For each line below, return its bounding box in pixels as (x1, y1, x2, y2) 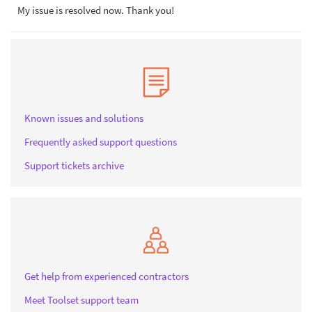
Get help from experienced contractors (24, 270, 189, 283)
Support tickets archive (24, 159, 124, 172)
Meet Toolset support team (24, 293, 139, 306)
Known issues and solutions (24, 111, 143, 125)
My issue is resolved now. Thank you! (17, 3, 174, 17)
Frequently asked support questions (24, 135, 177, 148)
